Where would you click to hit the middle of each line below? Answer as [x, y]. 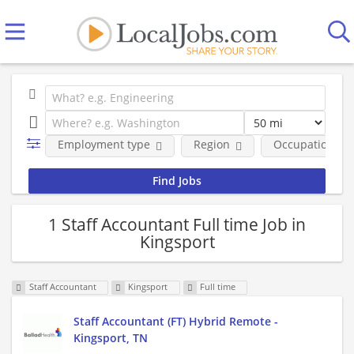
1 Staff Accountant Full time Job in [177, 224]
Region [211, 144]
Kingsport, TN [111, 338]
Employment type [104, 144]
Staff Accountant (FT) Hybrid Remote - [176, 322]
